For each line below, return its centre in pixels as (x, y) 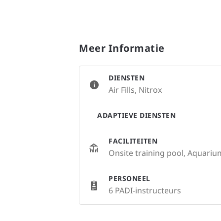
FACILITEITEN (133, 141)
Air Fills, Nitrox (135, 90)
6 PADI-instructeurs (145, 190)
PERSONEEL (129, 178)
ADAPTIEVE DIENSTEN (136, 115)
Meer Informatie (122, 48)
